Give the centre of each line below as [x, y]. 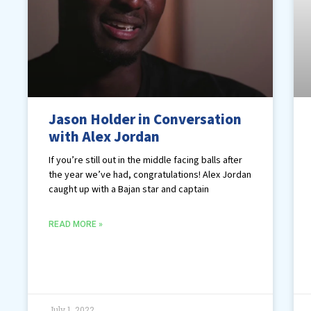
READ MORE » [76, 225]
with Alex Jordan [104, 137]
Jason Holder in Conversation [145, 120]
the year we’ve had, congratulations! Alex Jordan [150, 175]
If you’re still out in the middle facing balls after [145, 161]
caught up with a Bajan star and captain [129, 190]
